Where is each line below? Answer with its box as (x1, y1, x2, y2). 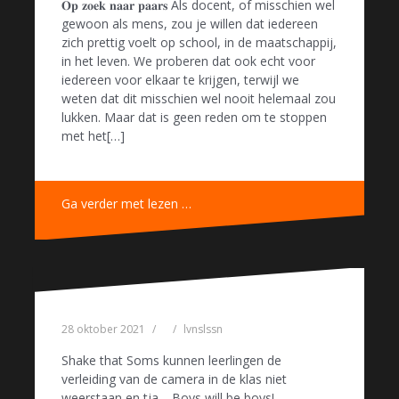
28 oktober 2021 (61, 321, 145, 337)
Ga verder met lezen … (61, 195, 191, 213)
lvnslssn (183, 321, 223, 337)
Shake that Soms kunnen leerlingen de (61, 351, 281, 369)
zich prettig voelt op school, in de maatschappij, (61, 34, 337, 52)
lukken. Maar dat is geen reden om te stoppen (61, 109, 327, 126)
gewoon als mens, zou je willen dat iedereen (61, 15, 318, 33)
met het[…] (61, 127, 125, 145)
